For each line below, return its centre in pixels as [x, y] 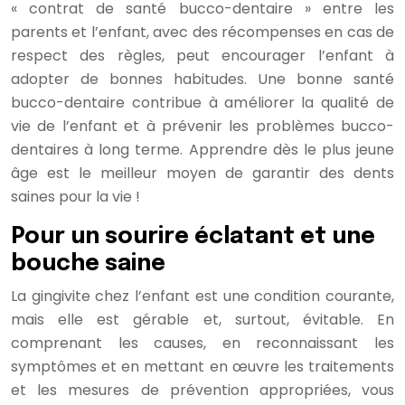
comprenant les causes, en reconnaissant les [202, 343]
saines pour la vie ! [75, 196]
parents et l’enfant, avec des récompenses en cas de [202, 32]
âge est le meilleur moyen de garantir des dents [202, 173]
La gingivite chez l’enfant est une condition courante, [202, 296]
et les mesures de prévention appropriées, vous [202, 390]
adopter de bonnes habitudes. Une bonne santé [202, 79]
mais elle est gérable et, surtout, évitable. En [202, 319]
